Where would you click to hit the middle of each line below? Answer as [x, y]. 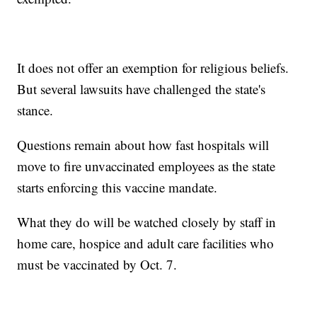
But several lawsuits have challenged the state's [142, 89]
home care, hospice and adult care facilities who [146, 243]
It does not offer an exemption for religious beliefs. [153, 68]
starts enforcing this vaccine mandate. [120, 188]
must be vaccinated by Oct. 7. [97, 265]
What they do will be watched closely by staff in [147, 222]
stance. [40, 110]
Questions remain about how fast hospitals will [143, 145]
